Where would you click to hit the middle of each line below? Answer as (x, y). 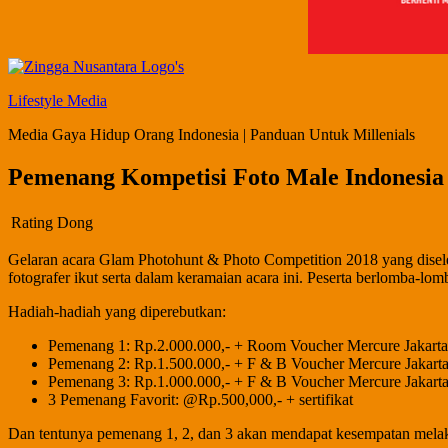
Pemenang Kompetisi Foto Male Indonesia (226, 176)
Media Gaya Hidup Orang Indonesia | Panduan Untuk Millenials (211, 134)
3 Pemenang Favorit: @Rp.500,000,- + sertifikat (200, 399)
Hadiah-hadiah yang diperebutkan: (117, 311)
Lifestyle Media (57, 100)
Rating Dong (52, 222)
